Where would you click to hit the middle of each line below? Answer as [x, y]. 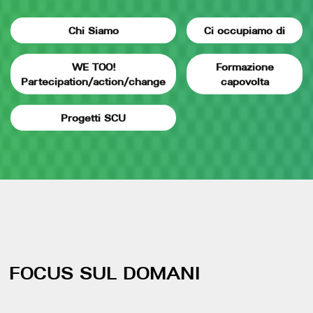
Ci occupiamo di [245, 31]
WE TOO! [93, 67]
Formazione [245, 67]
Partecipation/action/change [93, 82]
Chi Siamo [93, 31]
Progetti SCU [93, 118]
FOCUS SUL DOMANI [105, 273]
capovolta [245, 82]
